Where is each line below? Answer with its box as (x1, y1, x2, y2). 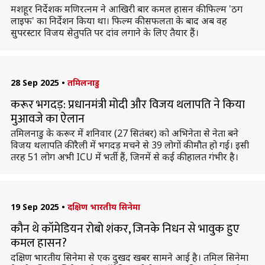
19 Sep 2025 (10, 201, 59, 212)
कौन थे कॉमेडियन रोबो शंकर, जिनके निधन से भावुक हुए (10, 219, 240, 239)
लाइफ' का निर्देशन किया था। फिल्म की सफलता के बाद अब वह (10, 14, 227, 27)
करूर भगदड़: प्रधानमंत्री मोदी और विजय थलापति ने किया (10, 95, 245, 115)
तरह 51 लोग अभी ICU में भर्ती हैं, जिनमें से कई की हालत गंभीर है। (10, 150, 238, 163)
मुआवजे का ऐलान (10, 109, 85, 129)
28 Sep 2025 (10, 77, 59, 88)
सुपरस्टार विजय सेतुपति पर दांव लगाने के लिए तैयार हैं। (10, 26, 199, 39)
